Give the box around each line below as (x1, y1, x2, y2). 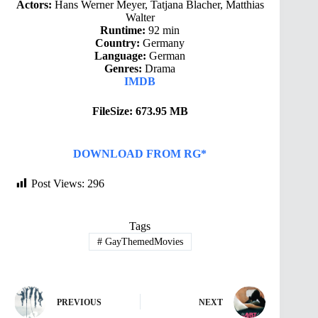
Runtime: (100, 23, 146, 36)
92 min (146, 23, 180, 36)
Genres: (104, 62, 143, 75)
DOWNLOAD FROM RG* (73, 147, 207, 160)
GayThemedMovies (102, 236, 183, 247)
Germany (140, 36, 185, 49)
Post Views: (31, 177, 84, 190)
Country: (95, 36, 141, 49)
